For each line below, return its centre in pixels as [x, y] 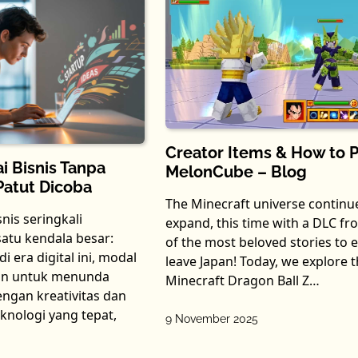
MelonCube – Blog [236, 172]
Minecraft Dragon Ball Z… [242, 281]
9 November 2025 [211, 319]
